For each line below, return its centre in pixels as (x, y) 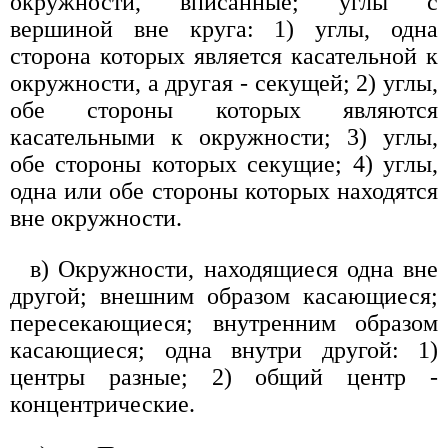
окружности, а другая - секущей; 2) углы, (224, 82)
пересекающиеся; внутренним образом (224, 322)
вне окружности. (96, 217)
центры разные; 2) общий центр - (224, 376)
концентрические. (102, 403)
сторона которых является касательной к (224, 55)
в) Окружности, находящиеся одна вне (234, 268)
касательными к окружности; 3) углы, (224, 136)
